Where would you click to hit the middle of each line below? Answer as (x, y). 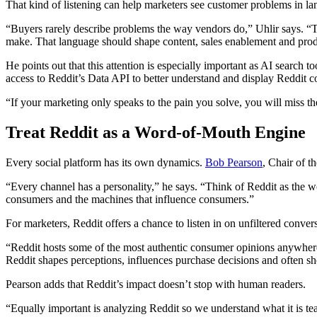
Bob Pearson (234, 162)
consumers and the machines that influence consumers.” (130, 199)
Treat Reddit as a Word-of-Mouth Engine (156, 132)
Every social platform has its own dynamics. (105, 162)
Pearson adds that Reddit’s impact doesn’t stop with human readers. (156, 284)
